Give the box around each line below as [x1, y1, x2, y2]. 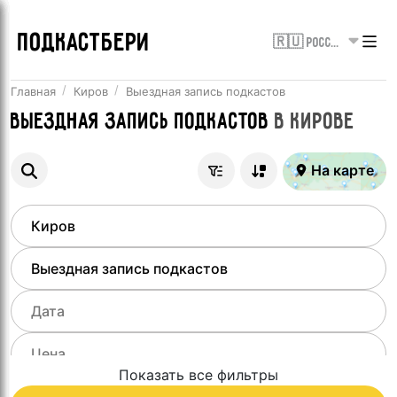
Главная [11, 84, 56, 98]
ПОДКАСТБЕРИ [18, 29, 151, 58]
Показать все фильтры [119, 365, 278, 384]
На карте [311, 161, 374, 179]
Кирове [291, 110, 355, 135]
